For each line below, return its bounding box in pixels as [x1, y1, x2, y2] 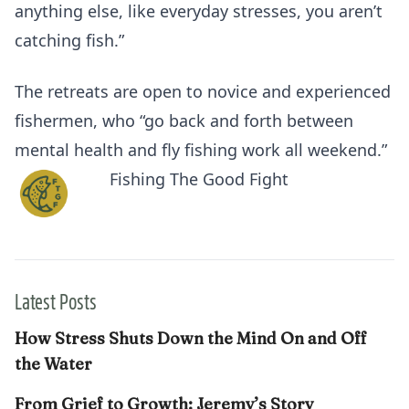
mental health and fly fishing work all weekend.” [15, 138, 387, 161]
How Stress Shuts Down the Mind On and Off [15, 327, 367, 349]
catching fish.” [15, 28, 124, 51]
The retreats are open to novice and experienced [15, 79, 391, 102]
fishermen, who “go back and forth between [15, 109, 353, 131]
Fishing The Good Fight [110, 167, 288, 190]
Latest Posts [15, 285, 97, 315]
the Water [15, 352, 92, 374]
